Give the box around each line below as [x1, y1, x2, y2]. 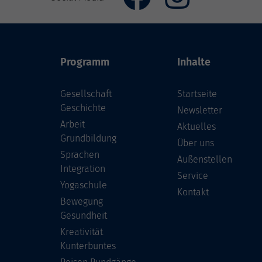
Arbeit [60, 119, 85, 130]
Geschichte [60, 102, 106, 114]
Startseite [177, 88, 217, 100]
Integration [60, 163, 105, 175]
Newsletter [177, 105, 222, 116]
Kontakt [177, 187, 209, 198]
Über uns [177, 137, 214, 149]
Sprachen [60, 149, 99, 161]
